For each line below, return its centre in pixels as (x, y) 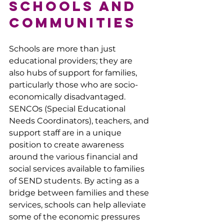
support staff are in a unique (66, 132)
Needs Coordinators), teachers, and (80, 120)
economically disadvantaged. (68, 96)
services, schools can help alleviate (78, 204)
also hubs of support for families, (74, 72)
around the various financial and (74, 156)
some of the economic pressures (75, 216)
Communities (72, 22)
